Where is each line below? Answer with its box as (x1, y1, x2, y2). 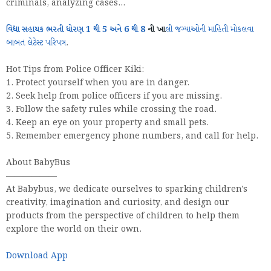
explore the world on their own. (6, 223, 142, 236)
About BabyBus (6, 157, 70, 169)
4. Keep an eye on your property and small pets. (6, 117, 209, 129)
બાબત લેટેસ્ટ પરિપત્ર (6, 37, 66, 50)
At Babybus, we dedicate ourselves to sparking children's (6, 183, 247, 196)
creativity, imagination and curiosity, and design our (6, 197, 229, 209)
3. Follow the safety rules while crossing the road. (6, 103, 217, 116)
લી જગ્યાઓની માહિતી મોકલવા (165, 24, 253, 36)
